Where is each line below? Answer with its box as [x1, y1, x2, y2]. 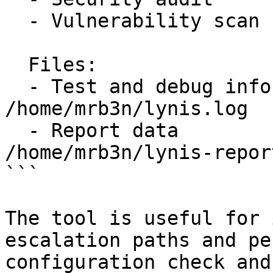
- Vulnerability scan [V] [5, 10, 28, 32]
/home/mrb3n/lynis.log [5, 97, 248, 119]
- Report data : [5, 119, 28, 141]
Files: [5, 54, 28, 76]
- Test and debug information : [5, 76, 28, 97]
